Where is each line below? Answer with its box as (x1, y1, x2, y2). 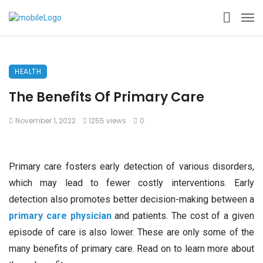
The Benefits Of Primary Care (9, 88, 204, 106)
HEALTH (15, 66, 41, 76)
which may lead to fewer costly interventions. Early (9, 177, 254, 188)
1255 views (89, 116, 127, 126)
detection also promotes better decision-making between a (9, 194, 254, 205)
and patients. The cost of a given (114, 210, 255, 221)
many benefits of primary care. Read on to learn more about (9, 243, 254, 254)
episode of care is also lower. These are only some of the (9, 227, 254, 238)
